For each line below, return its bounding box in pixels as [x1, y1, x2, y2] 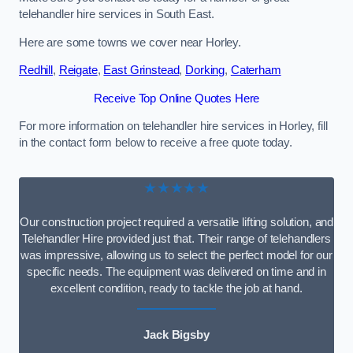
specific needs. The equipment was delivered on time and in [27, 265, 326, 278]
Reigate [58, 64, 98, 77]
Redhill [19, 64, 53, 77]
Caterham [230, 64, 281, 77]
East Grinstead [103, 64, 180, 77]
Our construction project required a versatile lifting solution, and [19, 215, 334, 229]
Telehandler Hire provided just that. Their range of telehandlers [22, 232, 331, 245]
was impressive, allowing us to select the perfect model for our [20, 248, 333, 262]
